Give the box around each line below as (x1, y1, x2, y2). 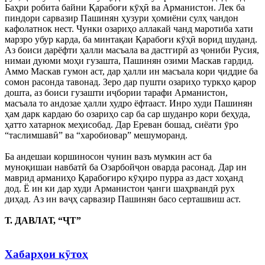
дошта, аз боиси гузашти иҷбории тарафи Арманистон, (5, 88, 228, 98)
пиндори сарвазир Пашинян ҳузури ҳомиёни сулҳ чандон (5, 13, 238, 24)
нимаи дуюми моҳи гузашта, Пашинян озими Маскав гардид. (5, 56, 254, 66)
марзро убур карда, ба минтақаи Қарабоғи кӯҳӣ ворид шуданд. (5, 34, 257, 45)
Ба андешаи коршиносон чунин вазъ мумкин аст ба (5, 151, 212, 162)
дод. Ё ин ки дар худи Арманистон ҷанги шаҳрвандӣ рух (5, 183, 235, 194)
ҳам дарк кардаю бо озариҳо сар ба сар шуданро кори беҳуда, (5, 109, 250, 119)
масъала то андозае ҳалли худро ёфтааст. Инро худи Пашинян (5, 98, 253, 109)
